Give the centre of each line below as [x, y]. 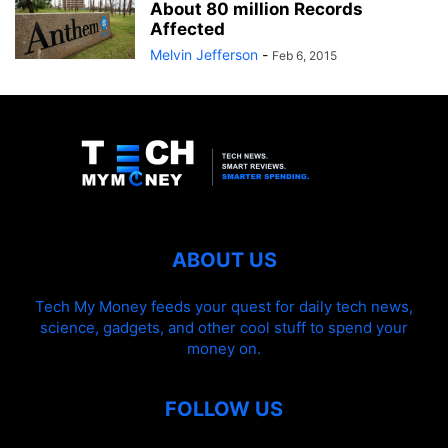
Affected [187, 29]
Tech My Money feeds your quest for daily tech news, [224, 306]
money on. [224, 348]
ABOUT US [224, 260]
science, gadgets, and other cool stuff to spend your [224, 327]
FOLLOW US [224, 409]
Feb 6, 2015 [304, 55]
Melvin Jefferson [204, 54]
